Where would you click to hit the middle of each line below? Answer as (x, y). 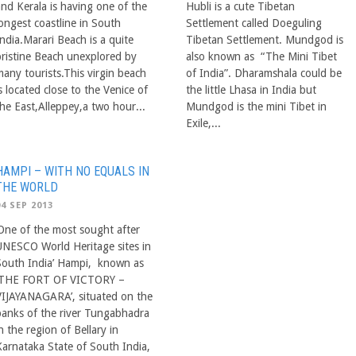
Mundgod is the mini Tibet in (256, 106)
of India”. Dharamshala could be (264, 73)
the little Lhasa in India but (251, 89)
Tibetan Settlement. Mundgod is (265, 39)
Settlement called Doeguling (254, 23)
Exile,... (203, 123)
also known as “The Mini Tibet (261, 56)
